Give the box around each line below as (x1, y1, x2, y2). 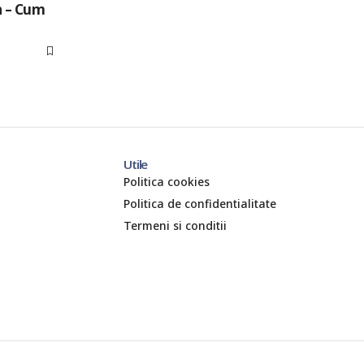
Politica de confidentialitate (123, 195, 277, 211)
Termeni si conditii (123, 217, 227, 233)
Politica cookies (123, 173, 210, 189)
